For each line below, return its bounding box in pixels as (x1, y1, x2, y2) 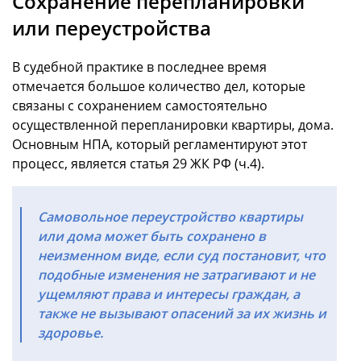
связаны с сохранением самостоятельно (12, 96, 268, 114)
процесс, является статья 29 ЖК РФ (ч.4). (12, 154, 264, 172)
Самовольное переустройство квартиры (38, 207, 303, 226)
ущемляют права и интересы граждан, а (38, 284, 300, 303)
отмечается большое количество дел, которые (12, 77, 305, 95)
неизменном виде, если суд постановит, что (38, 246, 326, 264)
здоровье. (38, 323, 103, 342)
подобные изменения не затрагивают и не (38, 265, 315, 284)
